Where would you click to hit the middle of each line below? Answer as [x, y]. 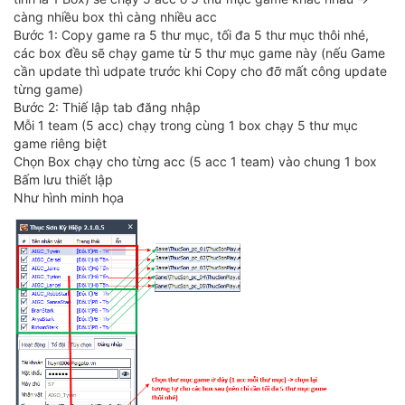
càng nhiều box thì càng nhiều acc [115, 17]
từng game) [48, 89]
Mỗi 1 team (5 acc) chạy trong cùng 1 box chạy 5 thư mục [186, 126]
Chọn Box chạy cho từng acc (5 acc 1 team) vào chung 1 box [195, 162]
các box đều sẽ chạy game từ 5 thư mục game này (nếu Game [199, 53]
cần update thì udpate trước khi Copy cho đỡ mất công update [200, 71]
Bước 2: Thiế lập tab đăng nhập [107, 108]
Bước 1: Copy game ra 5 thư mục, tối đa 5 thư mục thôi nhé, [191, 35]
